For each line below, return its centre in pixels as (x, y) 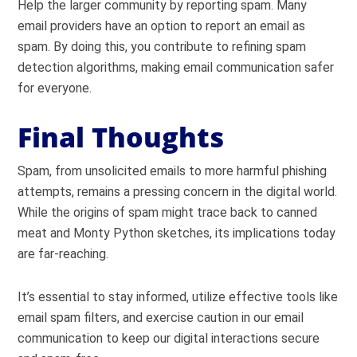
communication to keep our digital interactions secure (169, 338)
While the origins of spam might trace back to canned (168, 212)
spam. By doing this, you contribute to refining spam (162, 47)
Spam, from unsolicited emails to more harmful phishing (173, 171)
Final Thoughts (121, 137)
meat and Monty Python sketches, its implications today (177, 233)
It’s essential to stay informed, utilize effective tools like (178, 297)
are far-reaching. (63, 254)
